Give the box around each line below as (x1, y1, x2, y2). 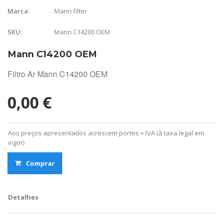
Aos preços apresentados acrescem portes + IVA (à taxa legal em (8, 128, 204, 138)
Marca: (7, 6, 29, 16)
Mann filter (54, 6, 87, 15)
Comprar (26, 159, 55, 168)
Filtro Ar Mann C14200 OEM (7, 68, 108, 80)
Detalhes (8, 193, 38, 202)
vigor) (8, 138, 24, 147)
